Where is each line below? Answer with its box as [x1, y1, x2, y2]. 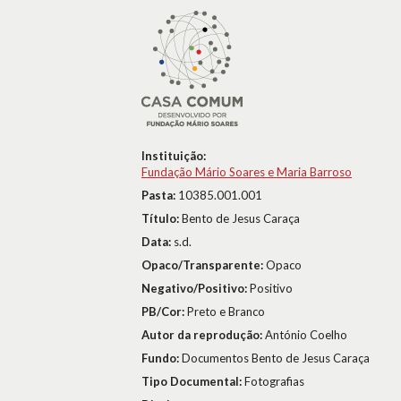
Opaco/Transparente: [141, 258, 266, 272]
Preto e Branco [187, 304, 265, 319]
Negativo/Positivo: [141, 281, 250, 295]
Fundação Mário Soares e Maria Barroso [141, 165, 352, 179]
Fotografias [244, 374, 304, 388]
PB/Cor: [141, 304, 187, 319]
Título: [141, 211, 182, 226]
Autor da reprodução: [141, 328, 265, 342]
